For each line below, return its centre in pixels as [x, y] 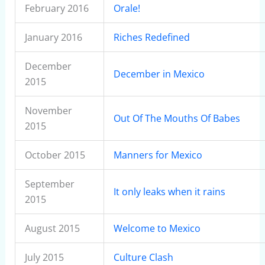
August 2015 [52, 228]
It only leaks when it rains [169, 192]
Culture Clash [143, 257]
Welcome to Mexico [157, 228]
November [48, 111]
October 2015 [55, 155]
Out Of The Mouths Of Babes [177, 118]
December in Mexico [159, 74]
